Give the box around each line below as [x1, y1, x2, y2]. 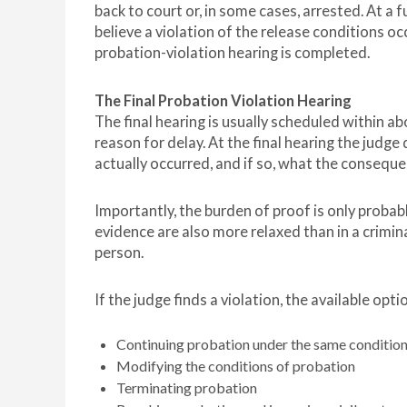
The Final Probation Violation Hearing [94, 92, 352, 111]
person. [94, 243, 144, 263]
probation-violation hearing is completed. [94, 44, 370, 63]
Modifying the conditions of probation [116, 357, 355, 375]
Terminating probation [116, 379, 257, 397]
